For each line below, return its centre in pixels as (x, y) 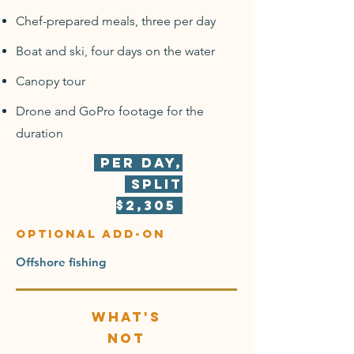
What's (126, 317)
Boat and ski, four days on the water (115, 51)
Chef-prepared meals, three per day (116, 21)
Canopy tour (51, 81)
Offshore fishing (61, 262)
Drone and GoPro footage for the (110, 111)
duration (40, 133)
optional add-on (90, 233)
